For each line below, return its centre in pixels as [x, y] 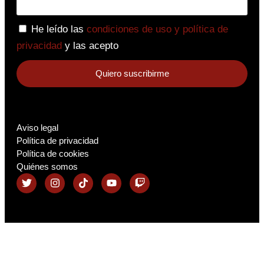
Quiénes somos [47, 166]
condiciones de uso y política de [157, 29]
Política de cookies [53, 153]
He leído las [59, 29]
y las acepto [90, 45]
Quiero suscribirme [132, 73]
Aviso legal [37, 127]
